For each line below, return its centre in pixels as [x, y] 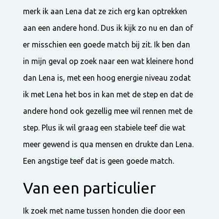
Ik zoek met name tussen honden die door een [104, 210]
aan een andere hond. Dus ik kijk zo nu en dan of [108, 28]
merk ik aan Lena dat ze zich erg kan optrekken [105, 11]
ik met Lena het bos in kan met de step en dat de [108, 94]
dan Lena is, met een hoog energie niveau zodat [107, 77]
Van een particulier [90, 187]
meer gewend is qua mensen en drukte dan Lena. [109, 144]
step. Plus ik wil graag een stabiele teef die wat [104, 127]
